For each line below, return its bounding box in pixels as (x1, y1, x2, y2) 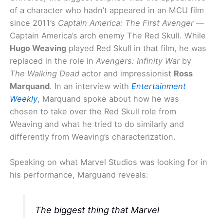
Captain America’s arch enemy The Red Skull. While (10, 30, 206, 40)
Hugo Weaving (10, 43, 66, 53)
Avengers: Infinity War (96, 55, 180, 66)
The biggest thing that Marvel (35, 205, 160, 216)
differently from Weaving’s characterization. (10, 131, 176, 142)
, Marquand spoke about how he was (37, 93, 179, 104)
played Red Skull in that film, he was (66, 43, 206, 53)
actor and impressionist (79, 68, 174, 78)
